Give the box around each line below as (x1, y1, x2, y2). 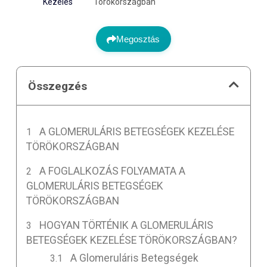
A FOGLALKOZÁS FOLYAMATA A (39, 164, 186, 177)
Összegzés (28, 79, 88, 93)
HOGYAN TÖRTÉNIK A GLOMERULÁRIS (39, 219, 214, 231)
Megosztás (116, 34, 160, 45)
